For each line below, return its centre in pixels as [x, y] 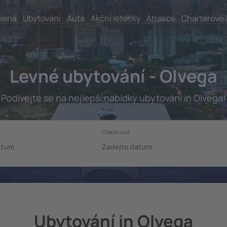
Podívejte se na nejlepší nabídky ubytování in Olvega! [113, 98]
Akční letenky [116, 18]
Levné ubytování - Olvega [113, 76]
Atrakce [161, 18]
